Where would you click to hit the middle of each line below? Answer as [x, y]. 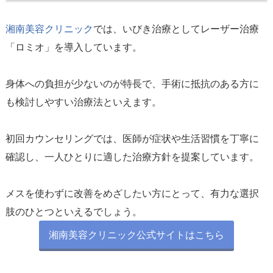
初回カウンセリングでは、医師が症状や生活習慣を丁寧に [132, 138]
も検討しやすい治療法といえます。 [83, 101]
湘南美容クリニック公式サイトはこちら [136, 234]
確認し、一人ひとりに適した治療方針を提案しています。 [132, 156]
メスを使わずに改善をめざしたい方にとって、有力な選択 [132, 193]
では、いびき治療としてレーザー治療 [176, 28]
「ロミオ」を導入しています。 [73, 47]
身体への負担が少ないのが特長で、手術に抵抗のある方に [132, 83]
